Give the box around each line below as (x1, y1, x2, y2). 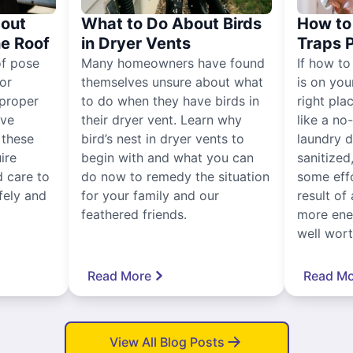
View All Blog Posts (110, 333, 225, 350)
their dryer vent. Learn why (81, 111, 243, 128)
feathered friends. (81, 206, 188, 222)
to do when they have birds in (81, 92, 260, 109)
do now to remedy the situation (81, 168, 270, 184)
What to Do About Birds (81, 13, 262, 33)
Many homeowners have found (81, 54, 266, 71)
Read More (87, 267, 152, 284)
